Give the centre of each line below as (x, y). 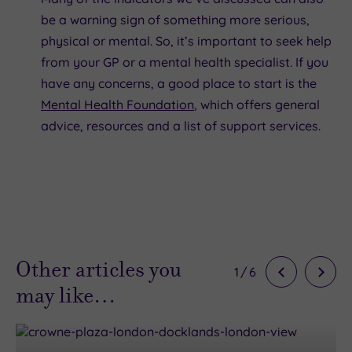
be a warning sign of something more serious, (175, 19)
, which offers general (257, 104)
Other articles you (99, 269)
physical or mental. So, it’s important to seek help (186, 40)
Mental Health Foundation (117, 104)
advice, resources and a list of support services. (181, 125)
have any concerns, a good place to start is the (179, 83)
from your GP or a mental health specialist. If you (185, 62)
